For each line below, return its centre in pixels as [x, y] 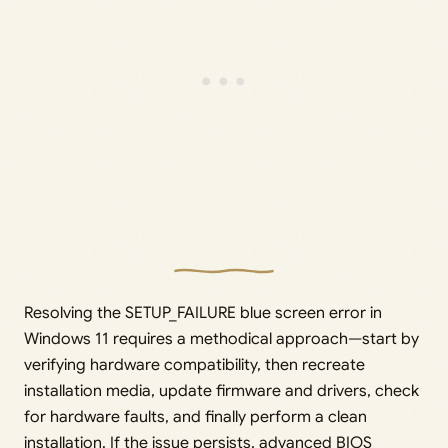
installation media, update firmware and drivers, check [221, 391]
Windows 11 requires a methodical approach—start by [221, 339]
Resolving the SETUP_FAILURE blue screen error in [203, 313]
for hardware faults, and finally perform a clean [195, 417]
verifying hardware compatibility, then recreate [194, 365]
